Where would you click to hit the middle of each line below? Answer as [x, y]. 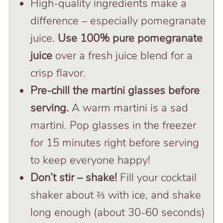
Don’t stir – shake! [75, 177]
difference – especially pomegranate [118, 21]
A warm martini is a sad [130, 108]
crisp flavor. [58, 73]
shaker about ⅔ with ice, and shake [115, 195]
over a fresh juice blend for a [122, 56]
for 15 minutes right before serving [114, 143]
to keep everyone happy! [90, 160]
